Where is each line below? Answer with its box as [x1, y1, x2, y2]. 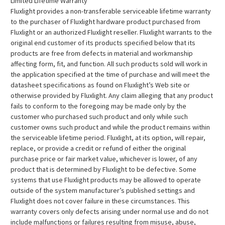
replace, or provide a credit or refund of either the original [11, 144, 186, 153]
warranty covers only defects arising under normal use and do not [11, 207, 208, 216]
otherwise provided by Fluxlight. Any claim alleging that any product [11, 91, 213, 100]
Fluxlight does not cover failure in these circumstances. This [11, 196, 190, 205]
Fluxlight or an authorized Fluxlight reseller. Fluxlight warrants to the [11, 28, 212, 37]
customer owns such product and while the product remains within [11, 123, 210, 132]
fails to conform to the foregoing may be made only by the [11, 101, 186, 110]
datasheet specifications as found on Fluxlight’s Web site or [11, 80, 190, 89]
